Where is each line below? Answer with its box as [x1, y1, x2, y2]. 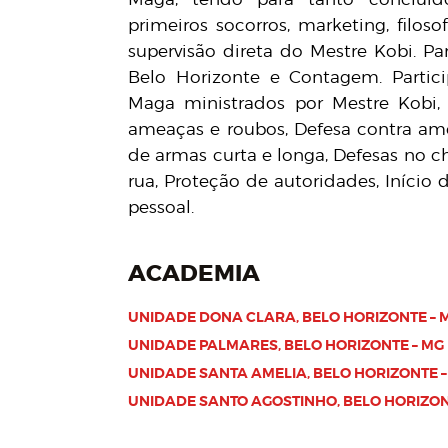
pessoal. [128, 196, 195, 217]
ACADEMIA [128, 259, 261, 289]
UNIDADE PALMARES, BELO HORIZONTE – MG [128, 336, 445, 355]
